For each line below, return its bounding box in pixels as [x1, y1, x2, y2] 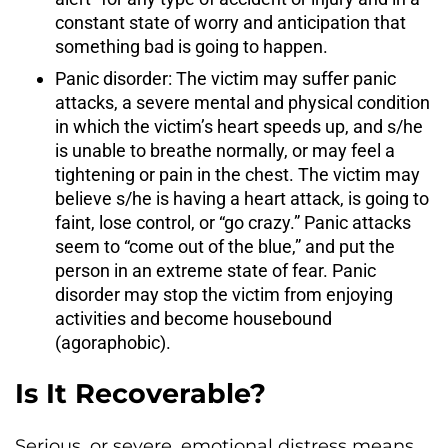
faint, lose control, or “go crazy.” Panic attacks [55, 212, 411, 234]
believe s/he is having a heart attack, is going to [55, 188, 429, 210]
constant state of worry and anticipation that [55, 12, 406, 34]
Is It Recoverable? [15, 376, 266, 410]
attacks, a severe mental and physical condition [55, 92, 430, 114]
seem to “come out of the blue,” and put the [55, 236, 395, 258]
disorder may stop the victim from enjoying [55, 284, 393, 306]
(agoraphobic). [55, 332, 171, 354]
